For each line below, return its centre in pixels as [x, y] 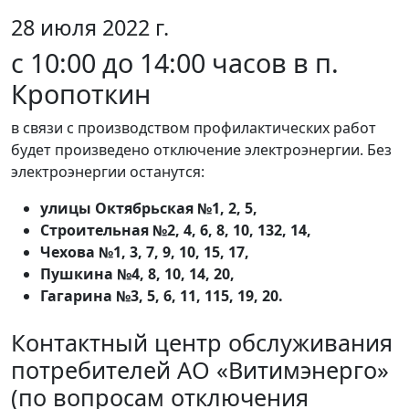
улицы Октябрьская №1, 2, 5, [151, 209]
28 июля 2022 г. [90, 28]
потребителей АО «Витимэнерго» [200, 370]
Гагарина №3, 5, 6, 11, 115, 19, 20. [162, 296]
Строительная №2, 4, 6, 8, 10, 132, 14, [178, 231]
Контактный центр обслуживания [202, 343]
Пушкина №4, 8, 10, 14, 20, [139, 274]
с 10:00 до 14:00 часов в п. [175, 63]
